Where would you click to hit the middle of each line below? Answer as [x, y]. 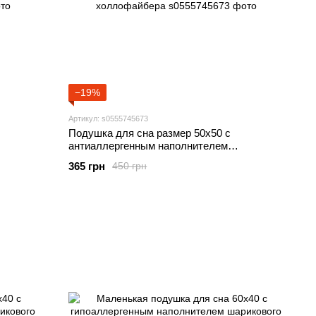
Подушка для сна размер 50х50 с [150, 133]
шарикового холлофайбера [135, 158]
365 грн [87, 166]
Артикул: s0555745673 [109, 118]
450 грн [130, 166]
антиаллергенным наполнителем [148, 145]
